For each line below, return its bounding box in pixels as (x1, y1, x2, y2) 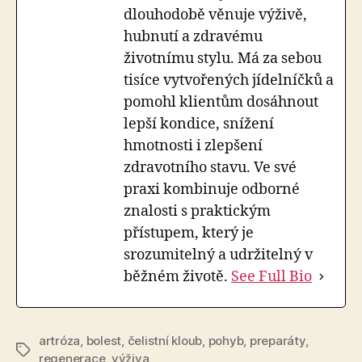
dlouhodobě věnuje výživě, (124, 6, 307, 24)
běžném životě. (124, 267, 231, 286)
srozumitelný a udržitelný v (124, 246, 313, 264)
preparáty (249, 333, 305, 348)
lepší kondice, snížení (124, 115, 274, 133)
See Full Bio (231, 267, 312, 286)
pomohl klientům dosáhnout (124, 93, 318, 112)
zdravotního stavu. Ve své (124, 158, 297, 177)
